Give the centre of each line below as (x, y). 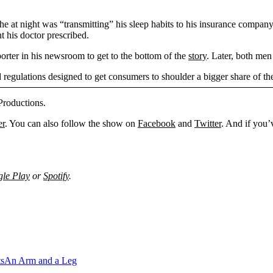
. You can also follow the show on (71, 123)
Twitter (208, 123)
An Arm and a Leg (41, 260)
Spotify (56, 175)
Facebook (157, 123)
